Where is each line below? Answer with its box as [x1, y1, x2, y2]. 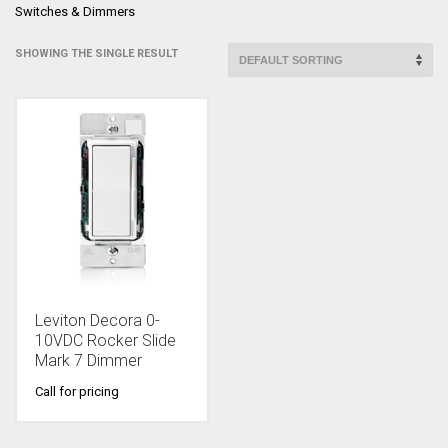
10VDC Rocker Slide [35, 330, 176, 350]
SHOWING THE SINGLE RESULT [15, 46, 178, 60]
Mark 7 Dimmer [35, 350, 142, 370]
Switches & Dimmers [15, 3, 135, 19]
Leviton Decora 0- [35, 310, 160, 330]
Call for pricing [35, 383, 119, 399]
